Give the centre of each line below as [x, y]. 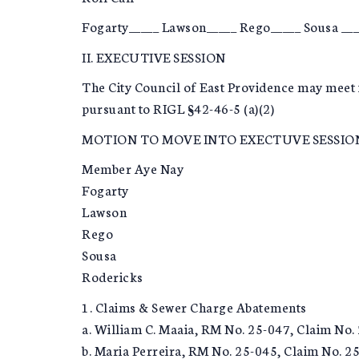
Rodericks [113, 276]
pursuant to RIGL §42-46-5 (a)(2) [178, 108]
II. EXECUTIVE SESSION [154, 56]
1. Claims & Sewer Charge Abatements [194, 306]
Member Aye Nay [133, 168]
